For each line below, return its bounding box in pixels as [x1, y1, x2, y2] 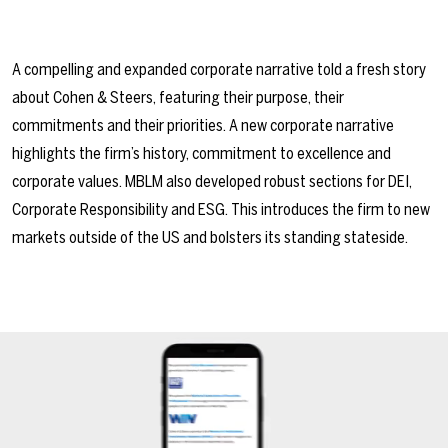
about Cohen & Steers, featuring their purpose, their [12, 88, 344, 107]
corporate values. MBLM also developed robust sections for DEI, [12, 172, 412, 191]
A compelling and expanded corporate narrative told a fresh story [12, 60, 426, 79]
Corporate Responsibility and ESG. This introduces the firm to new [12, 200, 430, 219]
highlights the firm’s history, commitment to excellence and [12, 144, 391, 163]
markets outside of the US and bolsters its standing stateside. [12, 228, 408, 247]
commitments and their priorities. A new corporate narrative [12, 116, 394, 135]
